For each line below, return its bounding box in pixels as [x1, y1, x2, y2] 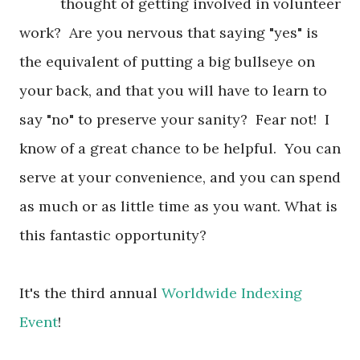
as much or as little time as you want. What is [19, 197, 337, 215]
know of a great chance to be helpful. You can [19, 139, 341, 157]
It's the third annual [19, 284, 162, 302]
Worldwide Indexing [162, 284, 302, 302]
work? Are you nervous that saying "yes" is [19, 23, 318, 42]
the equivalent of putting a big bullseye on [19, 52, 315, 71]
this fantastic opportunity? [19, 226, 215, 244]
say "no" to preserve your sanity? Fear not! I [19, 110, 329, 129]
